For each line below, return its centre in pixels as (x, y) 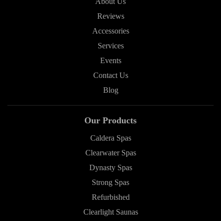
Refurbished (110, 197)
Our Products (110, 121)
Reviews (110, 16)
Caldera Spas (110, 138)
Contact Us (110, 75)
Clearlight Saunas (110, 212)
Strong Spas (110, 183)
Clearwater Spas (110, 153)
